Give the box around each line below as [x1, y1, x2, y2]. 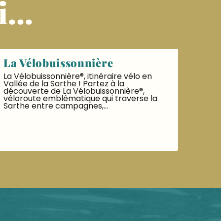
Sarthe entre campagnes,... [3, 100, 108, 111]
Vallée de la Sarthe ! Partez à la [3, 78, 124, 89]
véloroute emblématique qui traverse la [3, 93, 157, 104]
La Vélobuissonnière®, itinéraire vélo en [3, 71, 152, 82]
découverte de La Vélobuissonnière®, [3, 85, 145, 97]
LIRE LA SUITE [16, 126, 66, 136]
